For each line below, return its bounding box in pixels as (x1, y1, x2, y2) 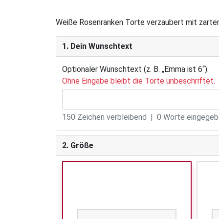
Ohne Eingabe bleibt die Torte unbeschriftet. (62, 76, 215, 86)
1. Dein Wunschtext (62, 42, 132, 51)
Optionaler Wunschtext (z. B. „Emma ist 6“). (62, 65, 209, 74)
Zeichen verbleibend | (75, 112, 157, 122)
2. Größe (62, 141, 93, 151)
